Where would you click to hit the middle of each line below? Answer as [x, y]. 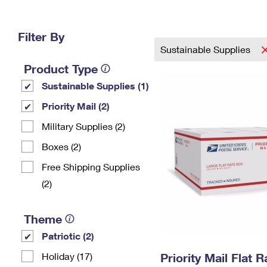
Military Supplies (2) [83, 126]
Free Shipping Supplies [91, 167]
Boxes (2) [61, 146]
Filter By [41, 36]
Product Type [61, 69]
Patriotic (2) [68, 236]
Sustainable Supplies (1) [95, 86]
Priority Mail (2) [76, 106]
